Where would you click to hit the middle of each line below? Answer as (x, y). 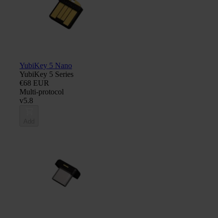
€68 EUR (34, 83)
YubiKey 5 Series (46, 74)
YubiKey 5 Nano (46, 65)
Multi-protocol (42, 91)
